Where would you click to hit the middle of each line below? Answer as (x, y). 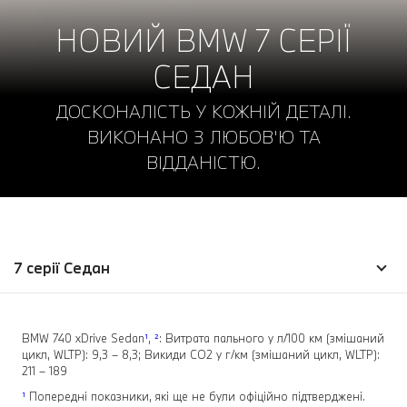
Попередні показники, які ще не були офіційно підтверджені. (195, 397)
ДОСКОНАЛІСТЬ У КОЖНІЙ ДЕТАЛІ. (203, 112)
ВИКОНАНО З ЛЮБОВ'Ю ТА (203, 137)
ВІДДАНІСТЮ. (203, 163)
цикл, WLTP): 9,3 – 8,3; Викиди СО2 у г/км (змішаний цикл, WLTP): (201, 355)
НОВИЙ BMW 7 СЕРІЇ (203, 41)
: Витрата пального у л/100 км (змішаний (272, 338)
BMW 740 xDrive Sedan (83, 338)
